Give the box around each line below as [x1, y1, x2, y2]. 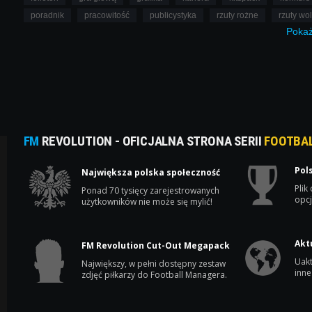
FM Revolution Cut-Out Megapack [81, 240, 230, 252]
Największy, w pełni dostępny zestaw [81, 258, 226, 270]
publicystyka [149, 10, 196, 20]
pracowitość [84, 10, 130, 20]
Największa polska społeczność [81, 166, 220, 179]
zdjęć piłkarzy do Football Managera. [81, 269, 227, 281]
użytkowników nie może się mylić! [81, 196, 212, 208]
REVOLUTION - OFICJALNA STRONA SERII [39, 133, 265, 150]
